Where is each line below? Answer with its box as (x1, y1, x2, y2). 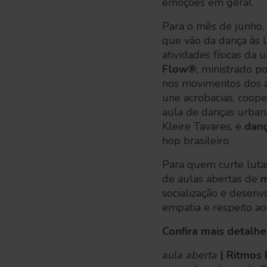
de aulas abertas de (162, 172, 260, 186)
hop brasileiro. (162, 133, 231, 148)
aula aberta (162, 248, 218, 262)
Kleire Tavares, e (162, 119, 244, 133)
